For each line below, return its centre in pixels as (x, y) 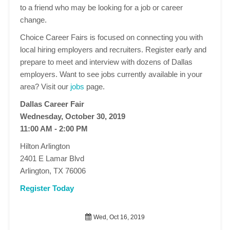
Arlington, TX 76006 (53, 171)
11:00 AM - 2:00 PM (54, 129)
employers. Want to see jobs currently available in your (111, 74)
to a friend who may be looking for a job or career (101, 7)
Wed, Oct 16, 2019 (118, 217)
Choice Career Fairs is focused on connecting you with (111, 37)
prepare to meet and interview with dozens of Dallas (106, 62)
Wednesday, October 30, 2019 (73, 116)
